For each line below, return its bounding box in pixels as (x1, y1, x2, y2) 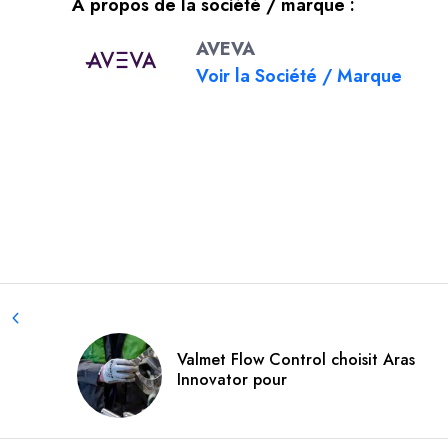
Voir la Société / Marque (196, 62, 402, 89)
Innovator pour (177, 368, 287, 392)
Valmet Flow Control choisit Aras (177, 348, 415, 372)
